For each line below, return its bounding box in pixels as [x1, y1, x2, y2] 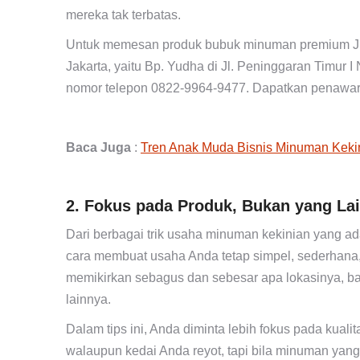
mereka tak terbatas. [66, 7, 181, 22]
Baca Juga [66, 140, 131, 154]
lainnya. [66, 292, 111, 306]
